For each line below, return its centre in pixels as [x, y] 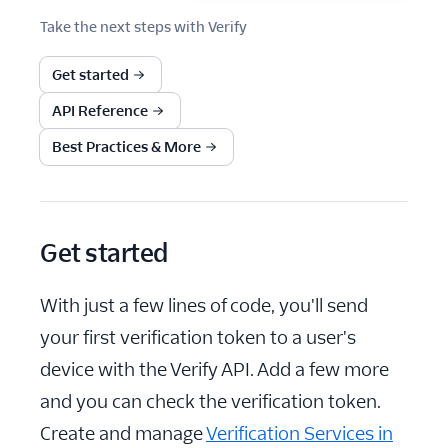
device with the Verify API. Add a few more [214, 370]
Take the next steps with [122, 27]
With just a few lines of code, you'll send [204, 306]
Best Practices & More [126, 147]
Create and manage [123, 434]
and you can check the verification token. [210, 402]
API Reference [100, 111]
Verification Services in [299, 434]
